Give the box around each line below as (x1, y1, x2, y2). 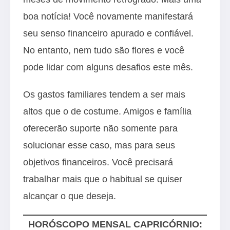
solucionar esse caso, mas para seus (23, 140, 175, 150)
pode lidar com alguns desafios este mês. (23, 62, 193, 72)
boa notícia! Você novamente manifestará (23, 11, 193, 22)
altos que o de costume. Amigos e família (23, 106, 191, 117)
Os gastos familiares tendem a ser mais (23, 89, 185, 100)
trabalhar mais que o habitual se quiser (23, 174, 182, 184)
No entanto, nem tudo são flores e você (23, 45, 184, 55)
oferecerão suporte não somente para (23, 123, 178, 133)
